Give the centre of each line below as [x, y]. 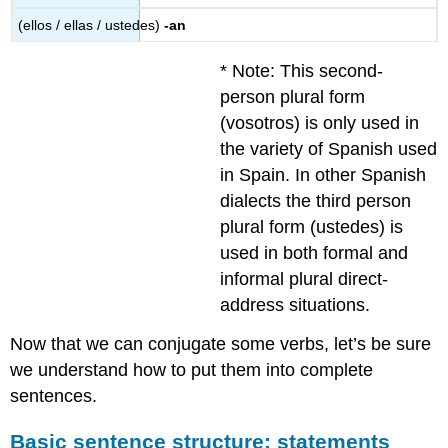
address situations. [295, 305]
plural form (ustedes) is [312, 227]
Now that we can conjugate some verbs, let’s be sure [221, 344]
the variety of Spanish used [329, 149]
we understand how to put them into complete [192, 370]
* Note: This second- [302, 71]
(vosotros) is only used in [320, 123]
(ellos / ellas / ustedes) [91, 25]
